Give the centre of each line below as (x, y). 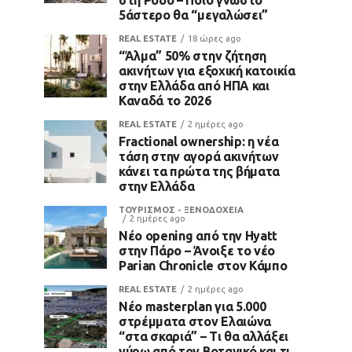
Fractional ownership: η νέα (199, 141)
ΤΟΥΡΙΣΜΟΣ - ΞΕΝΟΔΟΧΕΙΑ (181, 209)
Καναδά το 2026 (165, 100)
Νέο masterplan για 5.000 (192, 306)
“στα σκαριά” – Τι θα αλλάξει (204, 336)
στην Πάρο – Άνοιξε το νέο (197, 250)
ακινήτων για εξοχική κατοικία (207, 70)
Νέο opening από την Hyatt (198, 235)
